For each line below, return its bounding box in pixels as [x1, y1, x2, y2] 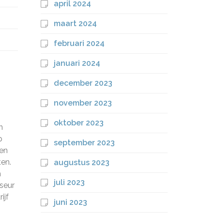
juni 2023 [53, 198, 87, 207]
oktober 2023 [53, 118, 104, 127]
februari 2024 [53, 39, 105, 48]
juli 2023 [53, 178, 85, 187]
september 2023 [53, 138, 115, 147]
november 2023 [53, 98, 112, 108]
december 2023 [53, 78, 112, 88]
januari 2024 [53, 59, 100, 68]
